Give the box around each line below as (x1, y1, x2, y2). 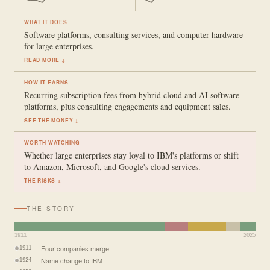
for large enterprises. (24, 40, 94, 52)
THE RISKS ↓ (24, 176, 61, 184)
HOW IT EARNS (24, 78, 69, 86)
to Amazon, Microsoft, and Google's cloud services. (24, 160, 201, 172)
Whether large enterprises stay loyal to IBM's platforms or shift (24, 149, 239, 161)
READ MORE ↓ (24, 55, 66, 64)
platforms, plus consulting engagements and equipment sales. (24, 100, 231, 112)
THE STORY (27, 204, 75, 213)
